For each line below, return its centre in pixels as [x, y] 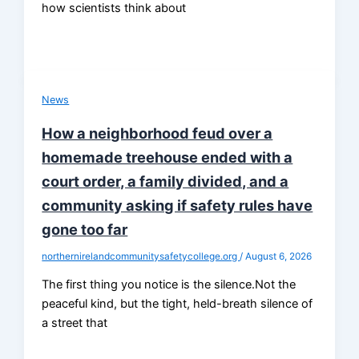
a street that [75, 323]
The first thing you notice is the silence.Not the [169, 285]
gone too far [85, 229]
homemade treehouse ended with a [167, 157]
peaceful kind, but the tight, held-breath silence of [177, 304]
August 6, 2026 [279, 256]
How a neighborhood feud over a [157, 133]
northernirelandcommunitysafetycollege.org [141, 256]
